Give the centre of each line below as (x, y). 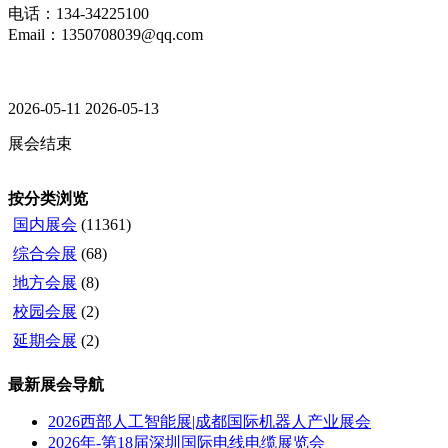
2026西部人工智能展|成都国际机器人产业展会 (209, 421)
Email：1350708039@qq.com (105, 34)
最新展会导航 (56, 384)
